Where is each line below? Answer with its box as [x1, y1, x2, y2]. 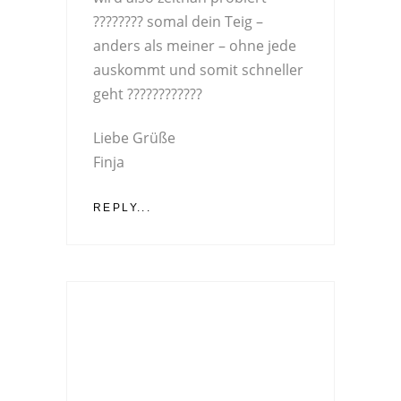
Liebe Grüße [93, 127, 175, 148]
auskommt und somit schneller [93, 59, 303, 80]
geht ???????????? [93, 83, 202, 104]
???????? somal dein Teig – [93, 11, 263, 31]
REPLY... [93, 200, 152, 214]
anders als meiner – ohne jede [93, 35, 296, 55]
